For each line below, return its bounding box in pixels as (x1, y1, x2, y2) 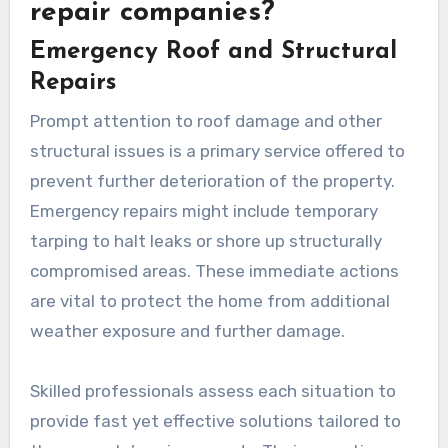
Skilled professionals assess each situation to (29, 380, 396, 401)
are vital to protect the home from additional (29, 290, 390, 311)
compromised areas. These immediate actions (29, 260, 399, 281)
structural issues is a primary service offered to (29, 140, 405, 161)
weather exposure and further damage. (29, 320, 345, 341)
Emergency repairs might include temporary (29, 200, 378, 221)
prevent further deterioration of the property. (29, 170, 395, 191)
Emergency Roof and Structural (29, 40, 397, 65)
